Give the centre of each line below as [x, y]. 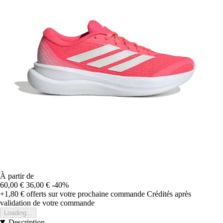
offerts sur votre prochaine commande [85, 194]
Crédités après [169, 194]
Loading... [18, 213]
